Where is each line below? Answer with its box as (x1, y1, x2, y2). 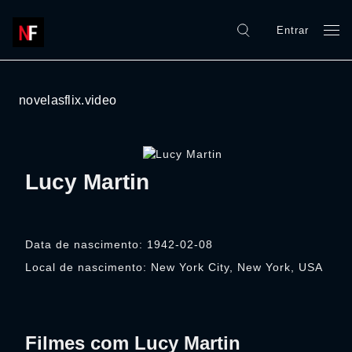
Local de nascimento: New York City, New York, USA (25, 261, 323, 273)
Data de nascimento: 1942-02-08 (25, 238, 213, 251)
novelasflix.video (19, 93, 117, 107)
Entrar (277, 24, 309, 36)
